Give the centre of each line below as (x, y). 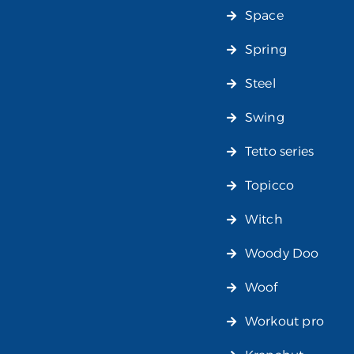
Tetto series (279, 152)
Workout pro (284, 322)
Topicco (269, 186)
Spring (266, 50)
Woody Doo (282, 254)
